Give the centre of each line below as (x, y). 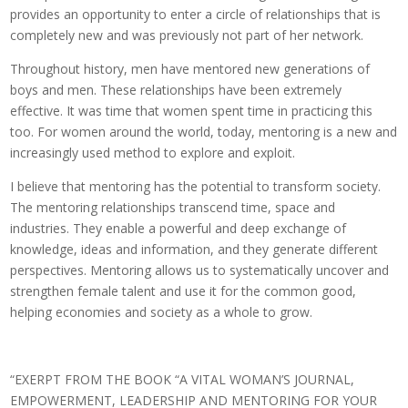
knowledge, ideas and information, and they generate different (194, 250)
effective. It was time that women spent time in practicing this (192, 111)
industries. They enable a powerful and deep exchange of (178, 229)
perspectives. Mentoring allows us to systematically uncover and (200, 270)
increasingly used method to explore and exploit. (153, 153)
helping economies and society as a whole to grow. (162, 312)
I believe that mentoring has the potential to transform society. (196, 187)
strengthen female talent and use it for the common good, (184, 291)
